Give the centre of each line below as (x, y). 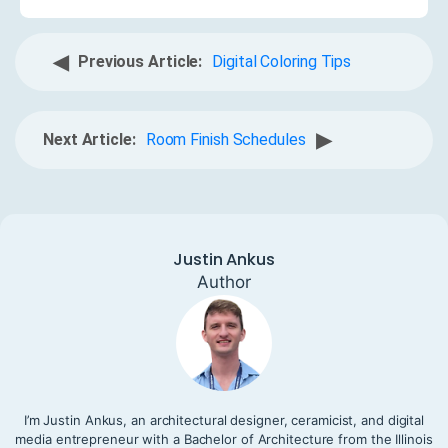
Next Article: (89, 139)
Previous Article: (140, 61)
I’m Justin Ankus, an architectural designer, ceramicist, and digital (224, 419)
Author (224, 281)
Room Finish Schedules (225, 139)
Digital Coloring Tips (282, 61)
